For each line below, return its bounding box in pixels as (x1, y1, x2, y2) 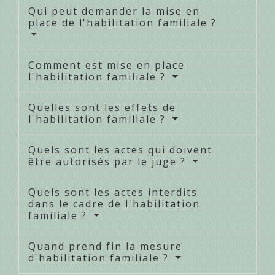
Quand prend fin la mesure (28, 239, 182, 254)
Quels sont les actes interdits (28, 185, 198, 199)
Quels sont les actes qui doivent (28, 143, 212, 157)
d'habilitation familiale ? (28, 251, 172, 265)
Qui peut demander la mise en (28, 4, 200, 18)
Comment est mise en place (28, 58, 185, 72)
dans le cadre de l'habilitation (28, 197, 200, 211)
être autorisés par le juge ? (28, 155, 190, 169)
